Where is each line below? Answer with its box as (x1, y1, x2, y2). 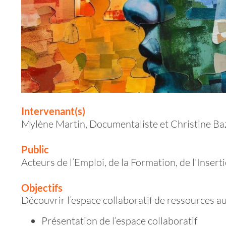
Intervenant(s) (21, 104, 85, 117)
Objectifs (21, 181, 63, 194)
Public (21, 143, 49, 155)
